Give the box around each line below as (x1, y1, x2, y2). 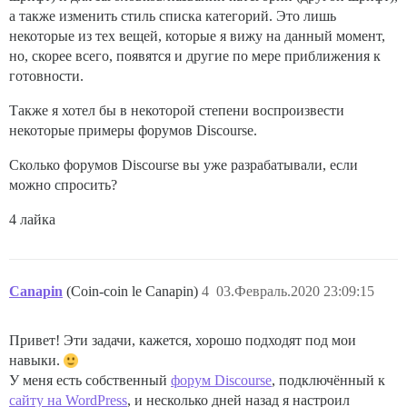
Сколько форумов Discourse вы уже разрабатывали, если (9, 157, 358, 174)
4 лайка (9, 212, 55, 228)
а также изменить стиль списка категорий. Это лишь (9, 8, 336, 25)
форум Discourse (171, 372, 272, 389)
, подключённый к (272, 372, 385, 389)
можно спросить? (9, 177, 117, 194)
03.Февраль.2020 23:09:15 (216, 283, 374, 300)
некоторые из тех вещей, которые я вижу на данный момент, (9, 28, 385, 45)
